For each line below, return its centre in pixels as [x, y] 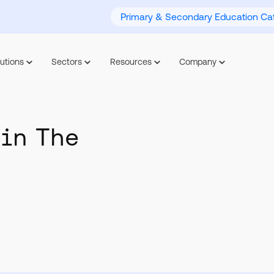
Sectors [67, 61]
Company [198, 61]
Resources [131, 61]
